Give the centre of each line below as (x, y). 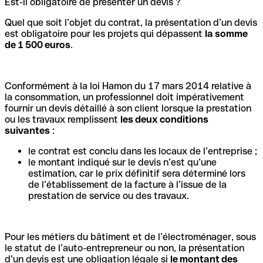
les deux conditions (164, 119)
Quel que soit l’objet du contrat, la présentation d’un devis (131, 22)
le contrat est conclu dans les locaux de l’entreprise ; (143, 151)
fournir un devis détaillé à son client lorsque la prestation (128, 108)
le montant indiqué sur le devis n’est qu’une (122, 162)
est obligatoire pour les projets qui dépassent (105, 33)
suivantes (27, 130)
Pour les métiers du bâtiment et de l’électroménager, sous (130, 237)
